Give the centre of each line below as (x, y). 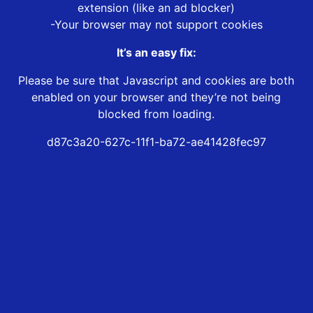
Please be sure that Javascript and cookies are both (156, 81)
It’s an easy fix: (156, 53)
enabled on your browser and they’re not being (156, 97)
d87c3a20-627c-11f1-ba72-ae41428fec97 (156, 142)
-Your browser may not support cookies (156, 25)
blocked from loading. (156, 114)
